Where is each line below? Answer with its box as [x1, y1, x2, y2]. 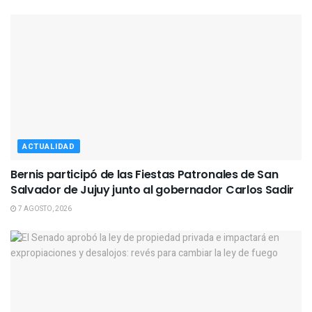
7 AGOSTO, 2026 [17, 203, 72, 214]
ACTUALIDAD [22, 140, 75, 153]
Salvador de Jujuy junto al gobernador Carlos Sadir [10, 181, 294, 198]
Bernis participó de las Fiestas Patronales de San [10, 166, 279, 182]
